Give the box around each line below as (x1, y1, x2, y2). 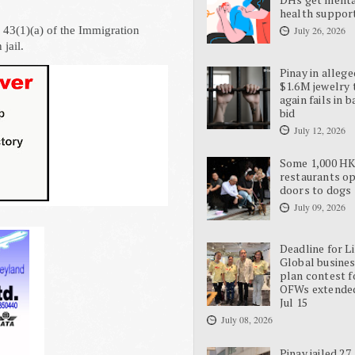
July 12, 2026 (293, 123, 345, 136)
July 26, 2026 (293, 24, 345, 37)
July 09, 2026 (293, 200, 345, 214)
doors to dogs (279, 182, 352, 198)
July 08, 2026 (221, 313, 273, 326)
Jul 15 (279, 295, 307, 311)
